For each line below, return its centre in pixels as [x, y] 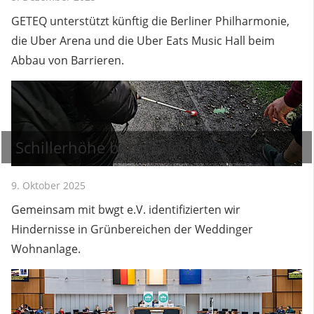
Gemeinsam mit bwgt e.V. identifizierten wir [126, 209]
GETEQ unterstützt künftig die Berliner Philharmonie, [150, 21]
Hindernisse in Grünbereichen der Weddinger [132, 229]
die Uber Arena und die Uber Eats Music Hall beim [143, 40]
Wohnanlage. [46, 248]
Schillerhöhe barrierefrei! [105, 147]
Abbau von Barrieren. [68, 60]
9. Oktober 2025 [48, 185]
